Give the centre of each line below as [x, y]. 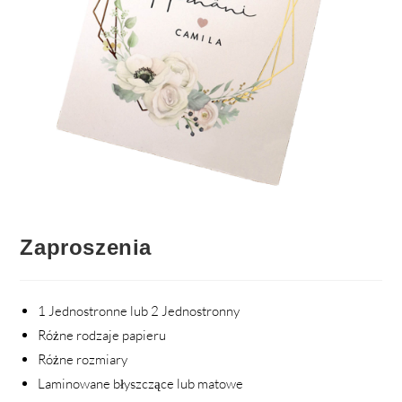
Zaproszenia [86, 247]
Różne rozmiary [83, 359]
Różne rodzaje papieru [102, 335]
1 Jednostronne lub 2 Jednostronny [139, 311]
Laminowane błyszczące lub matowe [141, 384]
